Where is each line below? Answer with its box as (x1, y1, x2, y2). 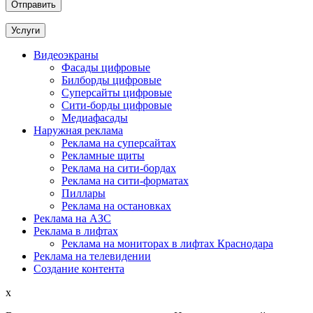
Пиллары (61, 187, 105, 199)
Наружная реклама (34, 124, 123, 136)
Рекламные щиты (61, 149, 145, 161)
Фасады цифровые (61, 61, 150, 73)
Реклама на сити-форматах (61, 174, 189, 187)
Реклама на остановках (61, 199, 171, 212)
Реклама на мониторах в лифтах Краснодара (61, 237, 273, 249)
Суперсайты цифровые (61, 86, 172, 99)
